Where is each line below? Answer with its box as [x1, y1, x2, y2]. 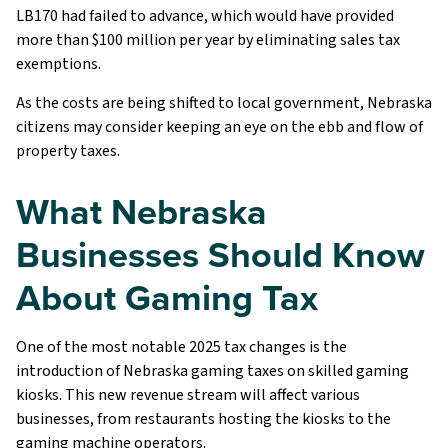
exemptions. [16, 53, 101, 76]
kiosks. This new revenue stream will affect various [16, 383, 360, 406]
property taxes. [16, 139, 120, 162]
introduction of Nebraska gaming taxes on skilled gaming [16, 359, 409, 382]
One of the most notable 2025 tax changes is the [16, 335, 347, 358]
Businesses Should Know [16, 227, 425, 280]
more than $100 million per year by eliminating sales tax [16, 29, 400, 52]
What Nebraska [16, 184, 267, 237]
